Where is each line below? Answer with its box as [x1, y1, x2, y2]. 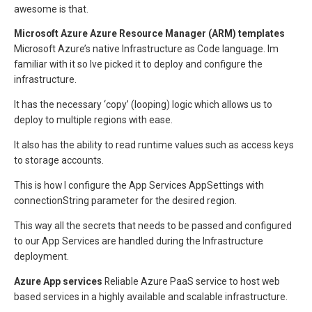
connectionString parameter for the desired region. [14, 195, 237, 207]
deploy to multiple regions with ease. [14, 114, 173, 126]
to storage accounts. [14, 155, 104, 166]
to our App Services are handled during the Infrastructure [14, 235, 263, 247]
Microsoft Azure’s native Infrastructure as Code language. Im [14, 43, 279, 55]
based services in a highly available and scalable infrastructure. [14, 290, 288, 302]
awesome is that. [14, 3, 88, 15]
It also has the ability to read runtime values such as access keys [14, 139, 294, 151]
